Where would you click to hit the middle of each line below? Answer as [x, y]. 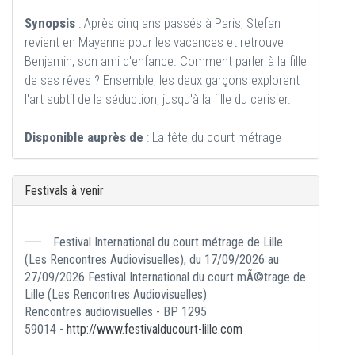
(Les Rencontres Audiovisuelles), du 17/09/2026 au [152, 260]
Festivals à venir [64, 191]
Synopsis [50, 23]
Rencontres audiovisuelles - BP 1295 [116, 312]
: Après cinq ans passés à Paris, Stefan [178, 23]
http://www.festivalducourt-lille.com [155, 329]
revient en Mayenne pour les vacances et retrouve [154, 42]
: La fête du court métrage [212, 137]
